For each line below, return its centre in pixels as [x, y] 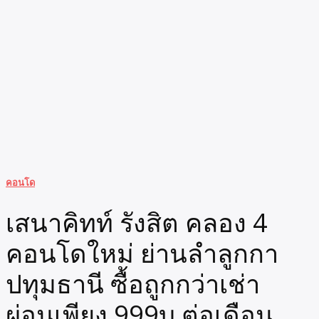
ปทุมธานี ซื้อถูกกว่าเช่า [133, 284]
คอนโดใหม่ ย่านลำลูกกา [142, 253]
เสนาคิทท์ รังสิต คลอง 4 [137, 223]
